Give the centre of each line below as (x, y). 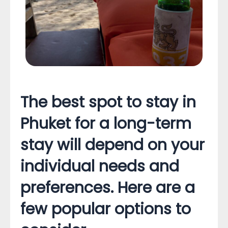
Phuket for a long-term (106, 124)
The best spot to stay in (108, 102)
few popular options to (106, 209)
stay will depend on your (112, 145)
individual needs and (100, 166)
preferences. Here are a (108, 188)
